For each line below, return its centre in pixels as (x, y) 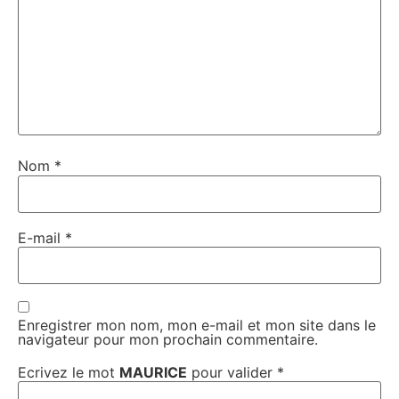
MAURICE (153, 372)
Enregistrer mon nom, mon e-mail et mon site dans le (197, 326)
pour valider (232, 372)
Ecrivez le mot (69, 372)
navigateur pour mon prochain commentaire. (168, 340)
